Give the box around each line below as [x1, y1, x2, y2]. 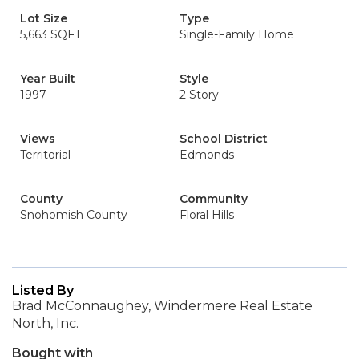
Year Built [20, 71, 75, 86]
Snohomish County [20, 208, 127, 222]
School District [179, 131, 268, 146]
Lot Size [20, 11, 67, 26]
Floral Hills [179, 208, 234, 222]
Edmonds [179, 147, 234, 162]
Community [179, 192, 248, 206]
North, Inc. [12, 316, 79, 331]
